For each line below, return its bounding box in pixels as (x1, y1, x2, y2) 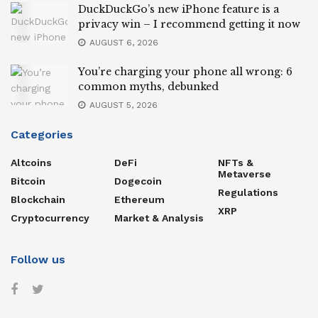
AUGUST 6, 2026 (87, 37, 158, 48)
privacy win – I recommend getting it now (78, 17, 300, 31)
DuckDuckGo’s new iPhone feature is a (78, 2, 279, 16)
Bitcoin (11, 175, 45, 187)
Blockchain (11, 193, 65, 205)
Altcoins (11, 156, 52, 168)
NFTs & (218, 156, 253, 168)
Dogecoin (114, 175, 162, 187)
